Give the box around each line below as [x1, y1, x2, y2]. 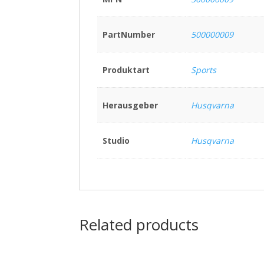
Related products [79, 214, 199, 236]
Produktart [102, 64, 150, 76]
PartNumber [102, 29, 155, 41]
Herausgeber [102, 100, 158, 111]
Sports [190, 64, 216, 76]
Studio [102, 135, 130, 147]
